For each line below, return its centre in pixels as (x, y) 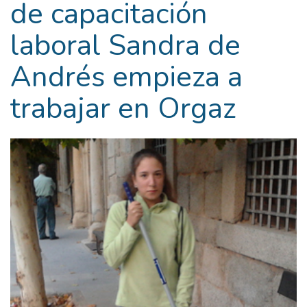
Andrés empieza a (126, 77)
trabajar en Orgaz (123, 109)
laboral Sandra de (125, 46)
